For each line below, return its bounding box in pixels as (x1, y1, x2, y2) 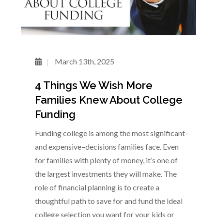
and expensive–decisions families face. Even (34, 142, 179, 152)
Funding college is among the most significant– (34, 128, 189, 138)
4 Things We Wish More (34, 79, 153, 92)
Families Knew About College (34, 93, 183, 107)
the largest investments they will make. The (34, 169, 177, 179)
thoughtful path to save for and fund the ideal (34, 196, 183, 206)
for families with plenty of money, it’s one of (34, 155, 178, 165)
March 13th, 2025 (53, 57, 114, 66)
